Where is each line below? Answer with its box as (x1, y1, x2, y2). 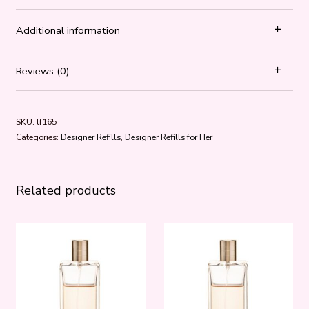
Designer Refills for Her (124, 130, 212, 143)
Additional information (15, 23, 120, 37)
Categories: (15, 130, 61, 143)
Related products (15, 182, 116, 199)
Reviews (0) (15, 64, 70, 79)
